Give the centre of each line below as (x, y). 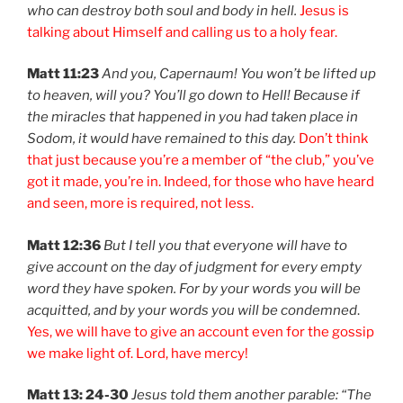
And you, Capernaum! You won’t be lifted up (239, 74)
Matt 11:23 (63, 74)
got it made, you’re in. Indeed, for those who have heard (201, 182)
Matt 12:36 (64, 245)
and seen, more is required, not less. (140, 204)
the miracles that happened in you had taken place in (193, 117)
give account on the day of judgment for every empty (194, 267)
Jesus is (324, 10)
